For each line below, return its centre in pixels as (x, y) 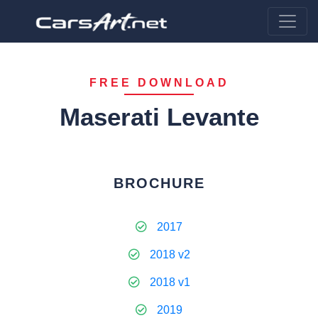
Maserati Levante (159, 117)
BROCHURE (159, 183)
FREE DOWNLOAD (159, 83)
